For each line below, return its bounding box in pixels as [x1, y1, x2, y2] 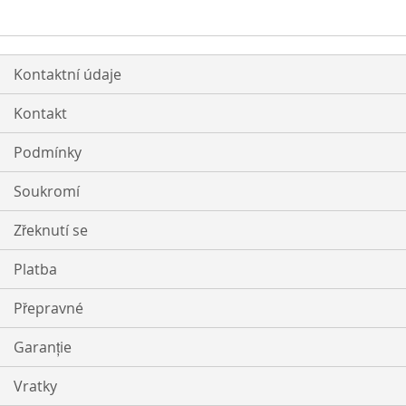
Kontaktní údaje [14, 64, 121, 85]
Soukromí [14, 181, 80, 202]
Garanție [14, 337, 72, 358]
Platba [14, 259, 57, 280]
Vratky [14, 376, 57, 397]
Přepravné [14, 298, 83, 319]
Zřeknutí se [14, 220, 88, 241]
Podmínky [14, 142, 82, 163]
